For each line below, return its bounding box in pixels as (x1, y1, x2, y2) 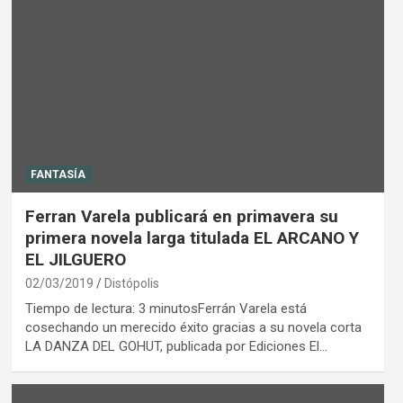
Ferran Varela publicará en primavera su (24, 206, 338, 228)
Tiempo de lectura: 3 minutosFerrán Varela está (24, 300, 307, 318)
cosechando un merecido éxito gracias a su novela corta (24, 319, 362, 336)
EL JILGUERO (24, 249, 126, 271)
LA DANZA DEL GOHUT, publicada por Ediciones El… (24, 338, 327, 355)
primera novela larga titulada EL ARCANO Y (24, 228, 359, 249)
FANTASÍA (30, 168, 85, 182)
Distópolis (103, 276, 159, 291)
